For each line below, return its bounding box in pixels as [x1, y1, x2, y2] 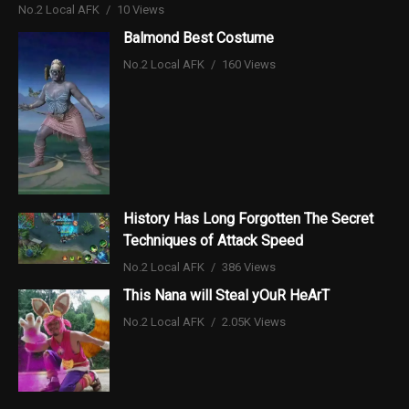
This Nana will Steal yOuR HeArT [123, 286, 330, 304]
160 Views [222, 57, 276, 71]
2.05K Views [222, 314, 286, 329]
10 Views [117, 2, 164, 16]
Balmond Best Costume [123, 28, 274, 47]
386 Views [222, 259, 276, 274]
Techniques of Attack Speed [123, 231, 303, 249]
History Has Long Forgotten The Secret [123, 209, 373, 227]
